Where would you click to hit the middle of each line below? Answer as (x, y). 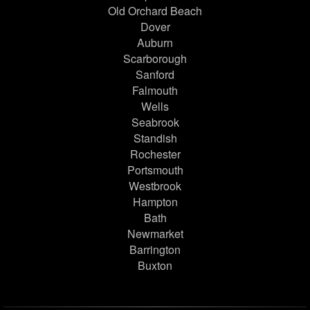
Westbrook (155, 186)
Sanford (155, 75)
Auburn (155, 43)
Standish (155, 138)
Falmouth (155, 91)
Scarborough (155, 59)
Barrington (155, 250)
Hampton (155, 202)
